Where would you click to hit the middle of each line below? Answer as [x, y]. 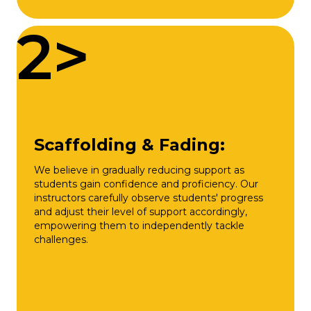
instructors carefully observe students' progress [149, 197]
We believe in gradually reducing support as [139, 170]
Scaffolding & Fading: [129, 144]
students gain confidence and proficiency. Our [146, 184]
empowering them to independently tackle [139, 225]
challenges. [61, 239]
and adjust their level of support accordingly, [141, 211]
